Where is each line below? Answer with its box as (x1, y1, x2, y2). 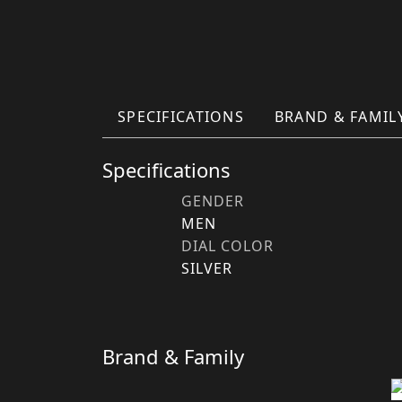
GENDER (181, 191, 244, 211)
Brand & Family (102, 343, 244, 370)
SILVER (181, 258, 232, 278)
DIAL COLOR (181, 236, 274, 256)
